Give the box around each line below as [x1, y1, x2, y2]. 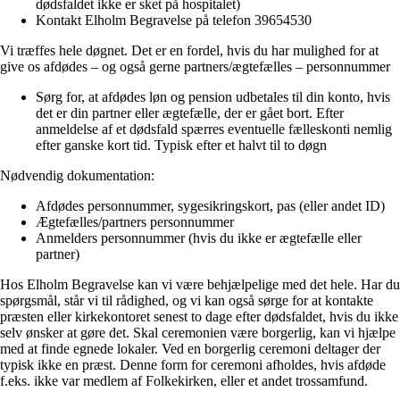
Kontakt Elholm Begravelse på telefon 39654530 [36, 12, 312, 28]
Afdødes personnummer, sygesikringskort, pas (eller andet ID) [36, 198, 385, 213]
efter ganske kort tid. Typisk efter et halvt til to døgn [36, 137, 327, 153]
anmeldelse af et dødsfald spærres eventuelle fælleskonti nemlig [36, 121, 392, 137]
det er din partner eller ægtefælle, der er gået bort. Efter [36, 105, 344, 121]
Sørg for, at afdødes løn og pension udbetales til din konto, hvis [36, 89, 390, 104]
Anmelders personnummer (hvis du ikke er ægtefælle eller [36, 230, 362, 246]
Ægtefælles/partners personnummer [36, 214, 234, 229]
